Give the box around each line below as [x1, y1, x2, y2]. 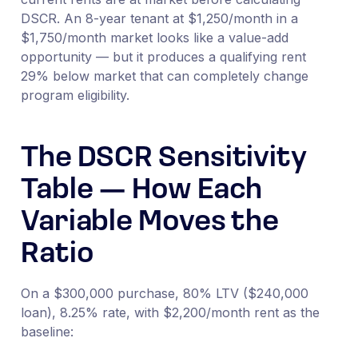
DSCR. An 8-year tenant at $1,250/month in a [20, 10, 298, 26]
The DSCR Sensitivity [20, 144, 307, 173]
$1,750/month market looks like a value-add [20, 29, 288, 46]
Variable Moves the [20, 208, 280, 237]
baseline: [20, 323, 74, 340]
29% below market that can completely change [20, 67, 308, 84]
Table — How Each [20, 176, 263, 205]
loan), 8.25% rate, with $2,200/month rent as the [20, 304, 320, 320]
